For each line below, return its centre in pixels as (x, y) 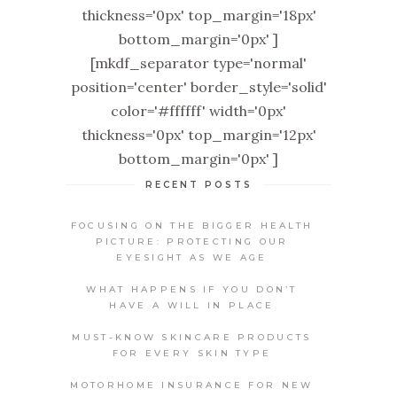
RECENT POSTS (198, 184)
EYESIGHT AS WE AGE (192, 257)
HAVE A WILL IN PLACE (192, 305)
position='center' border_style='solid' (198, 86)
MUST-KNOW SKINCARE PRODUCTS (192, 337)
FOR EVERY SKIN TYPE (192, 353)
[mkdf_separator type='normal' (198, 62)
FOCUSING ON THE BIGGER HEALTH (192, 225)
